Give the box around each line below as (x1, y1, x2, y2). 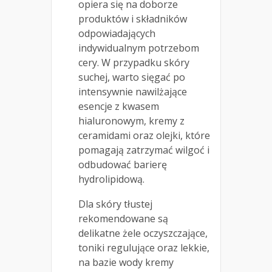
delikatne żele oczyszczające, (78, 226, 208, 240)
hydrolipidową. (78, 172, 144, 186)
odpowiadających (78, 27, 155, 41)
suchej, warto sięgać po (78, 70, 185, 84)
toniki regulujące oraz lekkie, (78, 241, 209, 255)
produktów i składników (78, 12, 187, 26)
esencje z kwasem (78, 100, 159, 114)
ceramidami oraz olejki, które (78, 129, 210, 143)
